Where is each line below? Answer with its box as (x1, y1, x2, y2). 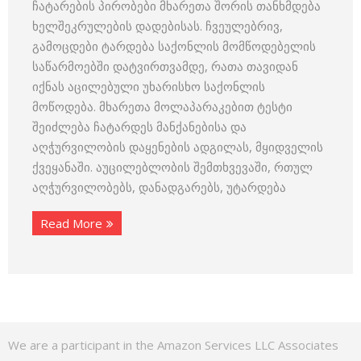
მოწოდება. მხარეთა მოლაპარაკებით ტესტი (32, 98, 293, 114)
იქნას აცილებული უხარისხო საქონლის (32, 78, 265, 94)
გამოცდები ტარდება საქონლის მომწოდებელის (32, 38, 316, 54)
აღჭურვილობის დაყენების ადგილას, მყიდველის (32, 139, 323, 155)
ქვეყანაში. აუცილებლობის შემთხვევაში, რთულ (32, 159, 313, 175)
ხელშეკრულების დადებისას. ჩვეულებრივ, (32, 18, 283, 34)
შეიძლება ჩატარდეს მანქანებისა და (32, 118, 247, 135)
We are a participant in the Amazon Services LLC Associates (8, 337, 338, 353)
